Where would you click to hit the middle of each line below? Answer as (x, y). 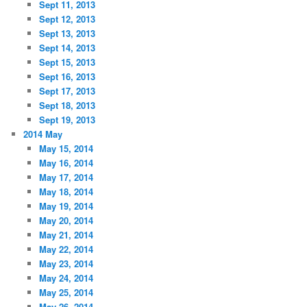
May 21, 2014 (66, 235)
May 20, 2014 (66, 221)
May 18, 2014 (66, 192)
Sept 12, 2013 (67, 19)
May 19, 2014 (66, 206)
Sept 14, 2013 (67, 48)
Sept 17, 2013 (67, 91)
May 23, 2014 (66, 264)
